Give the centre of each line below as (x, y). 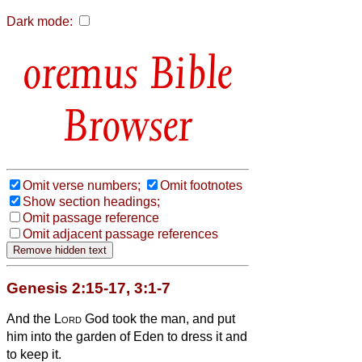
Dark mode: (40, 21)
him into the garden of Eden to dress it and (127, 336)
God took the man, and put (158, 318)
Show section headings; (91, 201)
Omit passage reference (91, 217)
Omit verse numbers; (82, 185)
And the (30, 318)
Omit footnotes (201, 185)
